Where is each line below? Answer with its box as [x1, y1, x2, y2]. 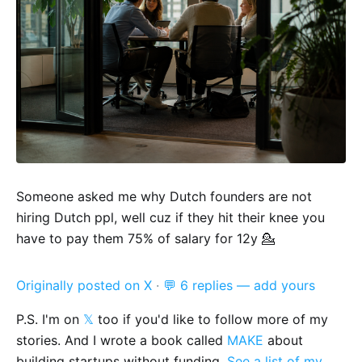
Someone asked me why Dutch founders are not [16, 188, 312, 205]
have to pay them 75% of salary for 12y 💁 [16, 230, 275, 247]
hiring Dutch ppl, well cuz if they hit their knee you [16, 209, 325, 226]
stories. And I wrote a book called [16, 332, 227, 349]
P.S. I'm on [16, 311, 83, 328]
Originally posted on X [16, 277, 152, 294]
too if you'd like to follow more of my [94, 311, 328, 328]
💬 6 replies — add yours [163, 277, 315, 294]
